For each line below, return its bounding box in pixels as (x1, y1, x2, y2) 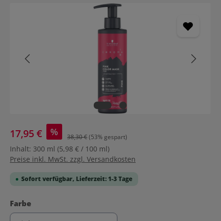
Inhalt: (10, 144, 33, 153)
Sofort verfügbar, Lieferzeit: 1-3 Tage (21, 175, 132, 183)
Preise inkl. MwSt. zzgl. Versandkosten (10, 154, 136, 164)
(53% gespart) (89, 133, 127, 141)
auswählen (31, 198, 74, 208)
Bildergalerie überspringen (9, 3, 99, 12)
